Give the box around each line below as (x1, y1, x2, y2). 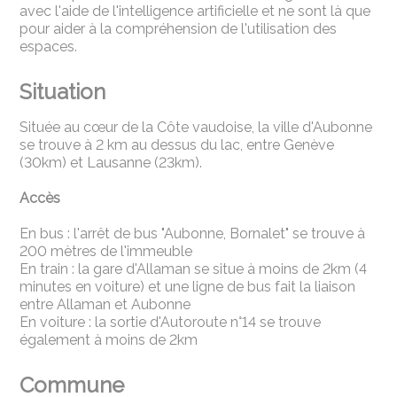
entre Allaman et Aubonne (19, 295, 191, 313)
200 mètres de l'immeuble (19, 242, 193, 260)
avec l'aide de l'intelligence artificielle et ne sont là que (19, 2, 371, 19)
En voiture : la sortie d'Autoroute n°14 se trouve (19, 313, 322, 331)
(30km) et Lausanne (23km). (19, 153, 203, 171)
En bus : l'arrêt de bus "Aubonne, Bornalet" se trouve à (19, 224, 366, 242)
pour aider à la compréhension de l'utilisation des (19, 19, 338, 37)
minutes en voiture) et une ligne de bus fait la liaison (19, 277, 356, 295)
